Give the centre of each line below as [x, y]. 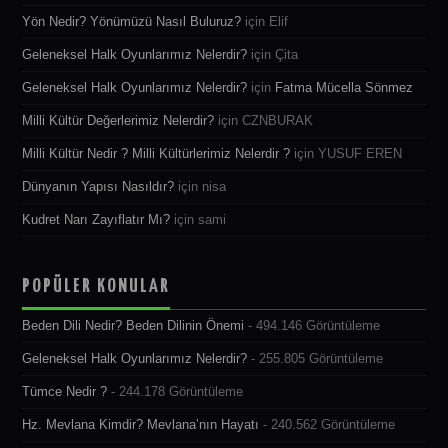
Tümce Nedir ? [65, 392]
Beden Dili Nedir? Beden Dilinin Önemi [133, 326]
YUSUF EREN [360, 154]
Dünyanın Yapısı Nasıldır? [98, 187]
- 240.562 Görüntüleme [327, 425]
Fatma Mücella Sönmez [344, 88]
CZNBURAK [278, 121]
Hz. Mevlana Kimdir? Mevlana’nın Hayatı [141, 425]
